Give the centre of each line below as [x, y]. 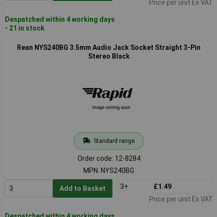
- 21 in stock [24, 28]
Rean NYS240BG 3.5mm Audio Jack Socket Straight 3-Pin [109, 47]
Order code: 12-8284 [109, 158]
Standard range [114, 140]
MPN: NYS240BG [109, 170]
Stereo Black [109, 56]
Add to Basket [82, 188]
